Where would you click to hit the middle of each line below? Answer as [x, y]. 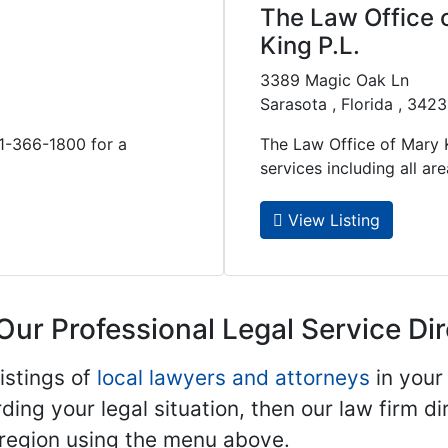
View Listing [331, 220]
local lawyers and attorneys [233, 377]
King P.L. [310, 46]
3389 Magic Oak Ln [334, 80]
